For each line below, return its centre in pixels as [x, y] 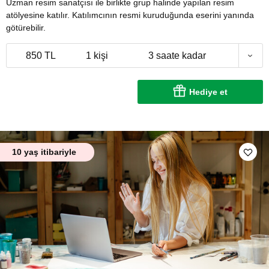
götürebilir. [26, 28]
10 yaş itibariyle [44, 152]
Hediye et [208, 92]
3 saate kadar [177, 56]
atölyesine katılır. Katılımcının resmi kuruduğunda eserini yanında [130, 15]
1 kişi [97, 56]
